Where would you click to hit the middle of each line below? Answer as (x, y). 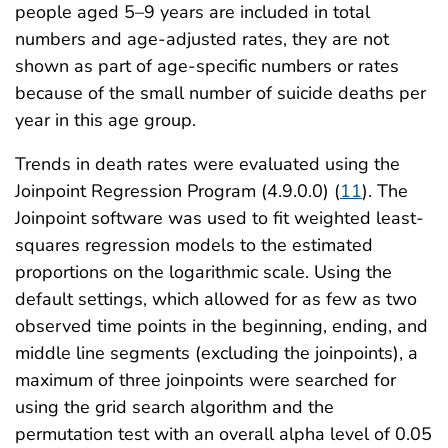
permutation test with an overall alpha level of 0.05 (223, 433)
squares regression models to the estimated (194, 244)
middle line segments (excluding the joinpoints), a (216, 352)
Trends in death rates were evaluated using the (207, 163)
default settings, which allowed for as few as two (216, 298)
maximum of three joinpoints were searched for (205, 379)
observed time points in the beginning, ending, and (221, 325)
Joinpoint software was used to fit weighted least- (219, 217)
